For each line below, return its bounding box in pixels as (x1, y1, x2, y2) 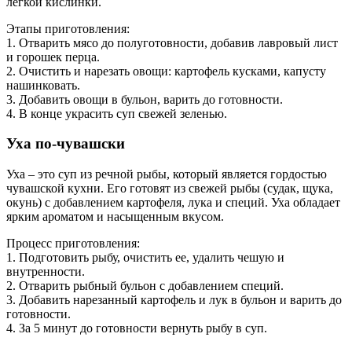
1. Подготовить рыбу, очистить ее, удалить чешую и (6, 251, 284, 265)
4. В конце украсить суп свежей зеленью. (6, 106, 227, 120)
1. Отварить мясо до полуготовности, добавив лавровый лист (6, 35, 338, 49)
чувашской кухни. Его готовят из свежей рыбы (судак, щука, (6, 181, 333, 196)
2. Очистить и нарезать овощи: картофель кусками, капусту (6, 64, 326, 78)
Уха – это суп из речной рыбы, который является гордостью (6, 167, 327, 181)
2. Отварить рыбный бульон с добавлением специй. (6, 279, 284, 293)
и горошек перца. (6, 49, 100, 64)
